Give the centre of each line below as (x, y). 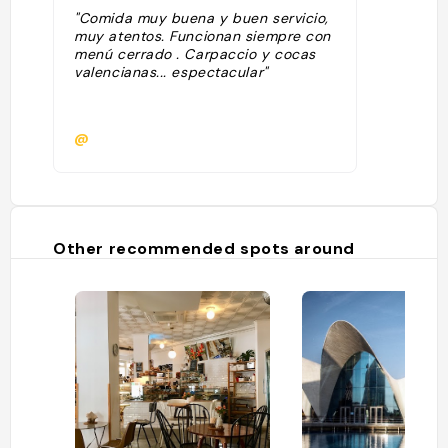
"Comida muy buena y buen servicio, (201, 18)
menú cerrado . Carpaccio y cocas (195, 54)
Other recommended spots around (204, 248)
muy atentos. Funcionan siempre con (202, 36)
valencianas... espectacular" (171, 72)
